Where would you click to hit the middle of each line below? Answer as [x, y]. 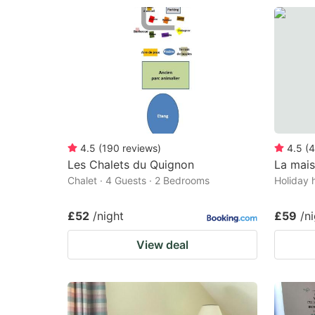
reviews [140, 148]
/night [108, 216]
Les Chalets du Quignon [131, 164]
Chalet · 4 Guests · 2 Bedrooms [139, 180]
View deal [162, 244]
